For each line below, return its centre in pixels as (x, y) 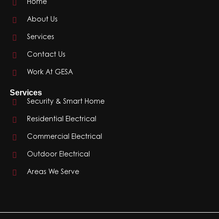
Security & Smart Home (66, 102)
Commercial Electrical (65, 138)
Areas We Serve (53, 173)
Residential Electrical (62, 120)
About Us (42, 20)
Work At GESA (50, 73)
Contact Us (46, 55)
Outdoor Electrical (58, 155)
